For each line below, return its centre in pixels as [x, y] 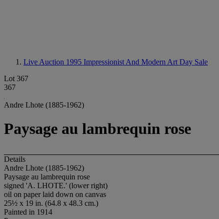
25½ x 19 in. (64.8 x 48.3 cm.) [51, 203]
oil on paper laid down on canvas [55, 194]
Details [15, 159]
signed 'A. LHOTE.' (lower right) [56, 185]
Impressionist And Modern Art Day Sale [146, 62]
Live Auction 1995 [54, 62]
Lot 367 [16, 78]
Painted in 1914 [28, 212]
